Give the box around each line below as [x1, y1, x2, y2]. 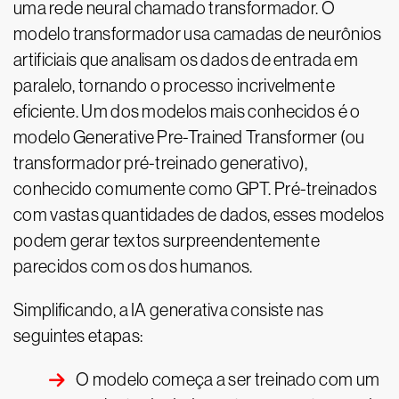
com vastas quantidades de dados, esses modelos [13, 205, 385, 224]
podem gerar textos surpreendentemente [13, 231, 321, 250]
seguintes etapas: [13, 326, 143, 346]
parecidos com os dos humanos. [13, 256, 253, 276]
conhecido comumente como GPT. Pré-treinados [13, 179, 377, 199]
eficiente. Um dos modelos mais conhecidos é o [13, 102, 361, 121]
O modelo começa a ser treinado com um [76, 370, 380, 389]
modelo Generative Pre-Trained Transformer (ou [13, 127, 365, 147]
